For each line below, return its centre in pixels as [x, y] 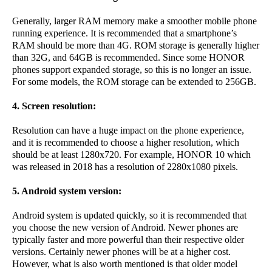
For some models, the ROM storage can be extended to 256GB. [134, 82]
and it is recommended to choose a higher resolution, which [126, 143]
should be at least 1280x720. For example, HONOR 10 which [131, 155]
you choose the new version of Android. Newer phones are [125, 228]
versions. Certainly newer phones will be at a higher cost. [121, 252]
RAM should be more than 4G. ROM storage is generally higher [136, 46]
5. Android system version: [67, 191]
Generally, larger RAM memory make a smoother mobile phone [134, 21]
